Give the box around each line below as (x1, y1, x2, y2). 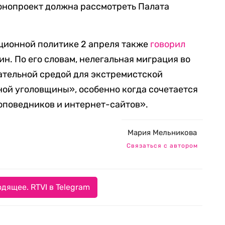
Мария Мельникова (128, 128, 197, 137)
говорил (150, 39, 186, 50)
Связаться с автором (127, 142, 198, 149)
